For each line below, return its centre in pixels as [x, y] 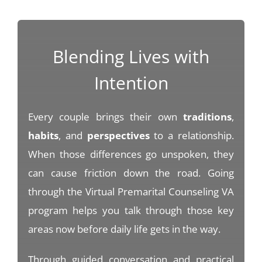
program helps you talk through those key [131, 211]
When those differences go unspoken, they [131, 154]
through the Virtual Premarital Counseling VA [131, 192]
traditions [208, 117]
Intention [131, 83]
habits [43, 136]
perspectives [118, 136]
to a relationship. [192, 136]
